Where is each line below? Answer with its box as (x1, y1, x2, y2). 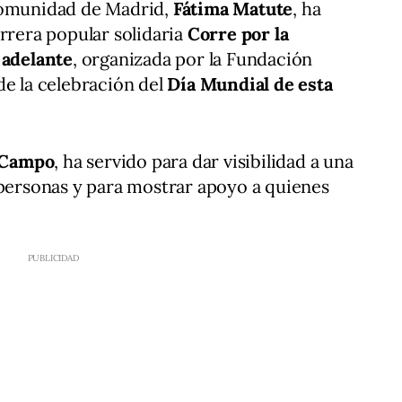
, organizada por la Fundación (73, 48, 313, 71)
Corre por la (187, 22, 289, 46)
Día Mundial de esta (167, 73, 333, 96)
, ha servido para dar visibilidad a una (54, 150, 354, 173)
